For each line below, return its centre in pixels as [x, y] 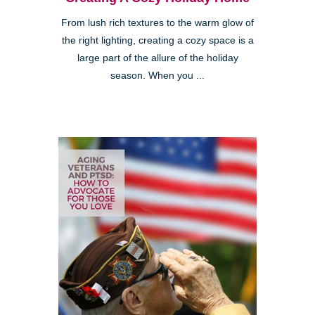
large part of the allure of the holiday [157, 58]
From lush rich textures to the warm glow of [157, 22]
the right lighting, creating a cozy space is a [157, 40]
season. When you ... [157, 75]
